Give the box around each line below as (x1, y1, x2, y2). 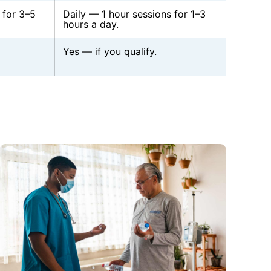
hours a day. (62, 18, 119, 31)
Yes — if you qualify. (62, 45, 157, 58)
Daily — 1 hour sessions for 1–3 (62, 8, 206, 21)
